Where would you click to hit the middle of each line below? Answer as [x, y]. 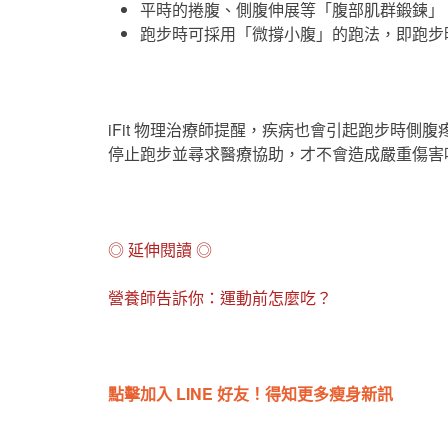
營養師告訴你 [156, 297]
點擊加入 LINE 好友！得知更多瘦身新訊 [250, 393]
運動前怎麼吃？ [276, 297]
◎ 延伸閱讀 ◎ [160, 249]
